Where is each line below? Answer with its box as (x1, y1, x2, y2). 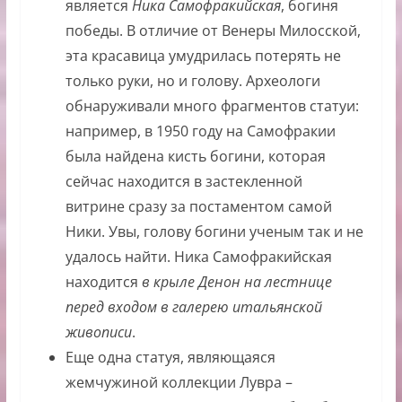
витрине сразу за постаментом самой (65, 197, 332, 217)
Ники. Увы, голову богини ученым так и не (65, 222, 363, 242)
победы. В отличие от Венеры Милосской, (65, 21, 361, 41)
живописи (65, 322, 132, 343)
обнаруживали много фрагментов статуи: (65, 96, 359, 117)
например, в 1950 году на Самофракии (65, 121, 336, 142)
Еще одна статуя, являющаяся (65, 347, 275, 368)
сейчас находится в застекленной (65, 171, 302, 192)
